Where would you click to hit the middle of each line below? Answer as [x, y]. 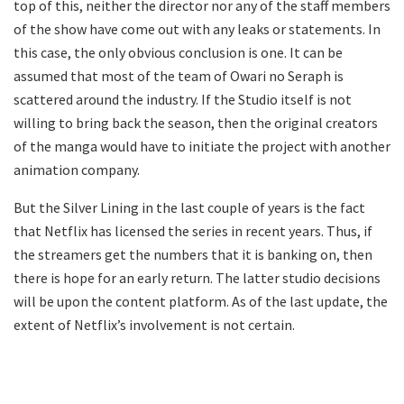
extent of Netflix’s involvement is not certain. [154, 324]
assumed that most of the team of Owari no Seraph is [179, 75]
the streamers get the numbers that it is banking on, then [193, 254]
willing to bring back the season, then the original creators [196, 122]
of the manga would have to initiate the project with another [202, 146]
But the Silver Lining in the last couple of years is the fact [189, 207]
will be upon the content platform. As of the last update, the [201, 301]
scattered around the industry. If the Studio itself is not [183, 99]
